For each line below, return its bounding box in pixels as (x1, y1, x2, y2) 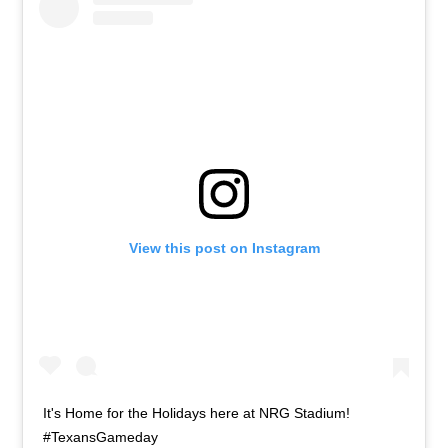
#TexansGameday (43, 429, 159, 446)
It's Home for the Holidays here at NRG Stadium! (43, 405, 351, 422)
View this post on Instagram (128, 239, 320, 256)
